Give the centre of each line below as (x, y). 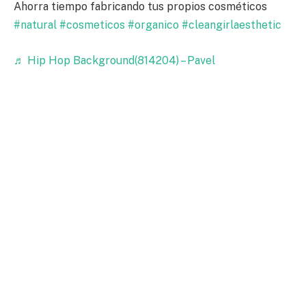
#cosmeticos (92, 25)
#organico (153, 25)
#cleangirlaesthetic (232, 25)
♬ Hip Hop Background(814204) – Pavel (114, 60)
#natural (35, 25)
